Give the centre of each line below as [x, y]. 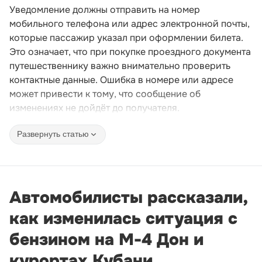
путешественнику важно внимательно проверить [120, 65]
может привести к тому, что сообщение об [105, 94]
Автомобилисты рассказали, [128, 197]
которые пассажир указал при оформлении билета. [126, 37]
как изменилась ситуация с [123, 218]
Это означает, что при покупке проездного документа [130, 51]
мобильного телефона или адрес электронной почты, [130, 23]
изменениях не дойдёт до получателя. [94, 108]
